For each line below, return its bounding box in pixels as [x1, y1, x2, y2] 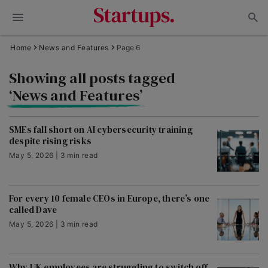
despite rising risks [9, 135, 92, 147]
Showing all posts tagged [9, 68, 178, 88]
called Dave [9, 203, 57, 216]
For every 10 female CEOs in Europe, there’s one [9, 192, 210, 205]
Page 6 [116, 43, 140, 52]
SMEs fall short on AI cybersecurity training [9, 123, 193, 136]
